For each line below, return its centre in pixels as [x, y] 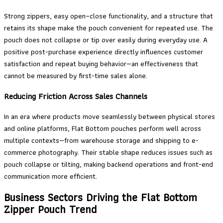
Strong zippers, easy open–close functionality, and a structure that [109, 16]
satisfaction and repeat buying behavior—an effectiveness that [101, 64]
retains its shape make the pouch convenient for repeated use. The [109, 28]
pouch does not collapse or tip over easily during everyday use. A [106, 40]
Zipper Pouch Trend [50, 209]
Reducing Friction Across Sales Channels [76, 96]
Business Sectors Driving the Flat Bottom [101, 197]
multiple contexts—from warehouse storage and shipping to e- [101, 141]
